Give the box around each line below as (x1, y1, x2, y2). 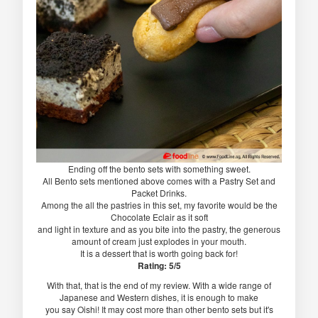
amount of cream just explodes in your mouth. (72, 234, 246, 247)
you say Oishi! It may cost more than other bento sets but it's (45, 302, 273, 315)
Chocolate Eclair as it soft (110, 210, 208, 223)
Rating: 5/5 (137, 258, 181, 272)
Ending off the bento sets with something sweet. (67, 162, 251, 175)
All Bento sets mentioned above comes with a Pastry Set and (43, 174, 275, 187)
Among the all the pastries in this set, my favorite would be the (40, 198, 278, 211)
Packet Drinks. (131, 186, 187, 199)
